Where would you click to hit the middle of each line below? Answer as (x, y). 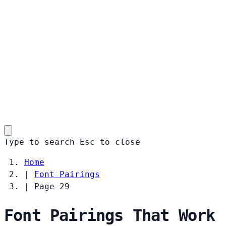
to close (120, 142)
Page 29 (52, 186)
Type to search (39, 142)
